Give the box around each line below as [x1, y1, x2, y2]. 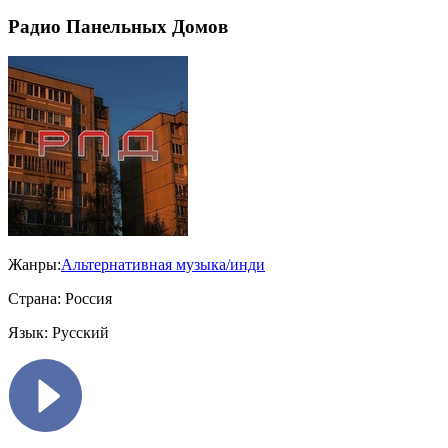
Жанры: [8, 256, 61, 274]
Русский [48, 324, 109, 342]
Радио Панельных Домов [8, 15, 228, 37]
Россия [61, 290, 112, 308]
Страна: [8, 290, 61, 308]
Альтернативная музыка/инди [61, 256, 265, 274]
